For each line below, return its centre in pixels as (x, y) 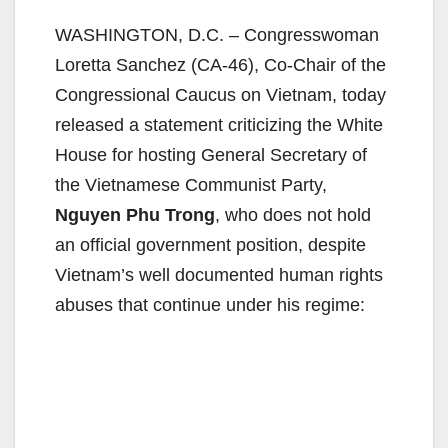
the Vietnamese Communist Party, (191, 185)
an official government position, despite (210, 245)
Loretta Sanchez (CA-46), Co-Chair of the (220, 65)
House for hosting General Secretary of (211, 155)
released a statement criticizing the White (219, 125)
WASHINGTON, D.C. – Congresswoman (217, 35)
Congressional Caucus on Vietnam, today (220, 95)
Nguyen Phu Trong (135, 215)
